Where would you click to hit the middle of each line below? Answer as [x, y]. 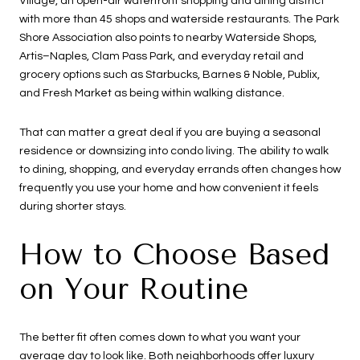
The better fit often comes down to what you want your [160, 337]
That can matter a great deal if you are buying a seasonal [170, 133]
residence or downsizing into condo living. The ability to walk [174, 151]
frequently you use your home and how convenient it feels [169, 188]
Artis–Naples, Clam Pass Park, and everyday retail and [162, 56]
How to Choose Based [174, 255]
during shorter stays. [73, 207]
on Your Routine [134, 290]
